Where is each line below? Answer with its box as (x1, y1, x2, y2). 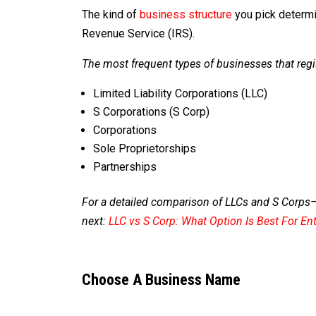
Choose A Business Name (82, 270, 241, 288)
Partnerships (93, 159, 157, 174)
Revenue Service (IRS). (82, 26, 195, 40)
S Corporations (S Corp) (93, 104, 210, 119)
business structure (140, 7, 233, 21)
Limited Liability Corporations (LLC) (93, 86, 268, 100)
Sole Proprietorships (93, 141, 197, 155)
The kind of (82, 7, 140, 21)
